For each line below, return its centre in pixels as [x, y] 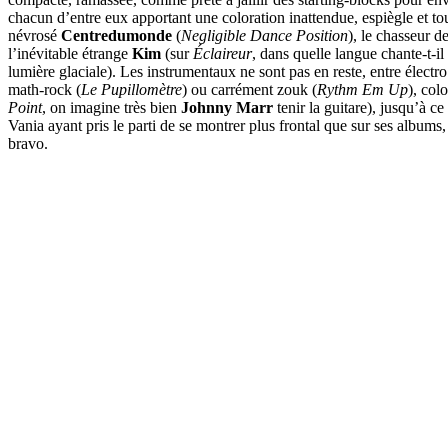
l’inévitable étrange [70, 53]
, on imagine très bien [111, 107]
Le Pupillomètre [131, 89]
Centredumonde [116, 35]
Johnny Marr [227, 107]
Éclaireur [222, 53]
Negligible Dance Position [264, 35]
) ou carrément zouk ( [249, 89]
